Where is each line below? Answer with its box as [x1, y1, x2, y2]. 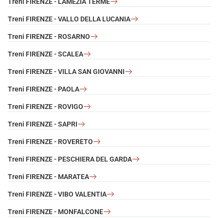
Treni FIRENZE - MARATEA [8, 172, 89, 181]
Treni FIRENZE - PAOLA [8, 85, 79, 93]
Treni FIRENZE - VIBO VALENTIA [8, 190, 107, 198]
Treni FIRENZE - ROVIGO [8, 102, 83, 110]
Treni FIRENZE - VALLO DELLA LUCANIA [8, 15, 130, 23]
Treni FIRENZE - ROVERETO [8, 137, 93, 145]
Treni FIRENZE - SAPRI [8, 120, 77, 128]
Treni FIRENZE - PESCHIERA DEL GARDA [8, 155, 132, 163]
